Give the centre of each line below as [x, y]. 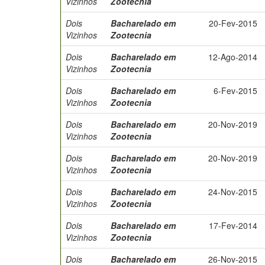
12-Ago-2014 [233, 57]
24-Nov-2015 [233, 192]
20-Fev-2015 [233, 23]
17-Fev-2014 [233, 225]
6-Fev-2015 [235, 91]
